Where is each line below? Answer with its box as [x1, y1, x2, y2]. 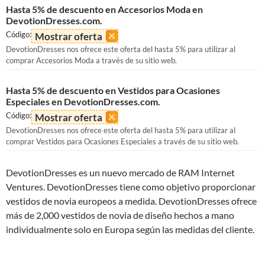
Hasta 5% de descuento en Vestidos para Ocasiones [6, 85, 220, 96]
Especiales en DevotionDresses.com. [6, 96, 160, 107]
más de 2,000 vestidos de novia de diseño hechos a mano [6, 209, 234, 221]
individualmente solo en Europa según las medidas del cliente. [6, 224, 254, 235]
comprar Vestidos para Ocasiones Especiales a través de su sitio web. [6, 137, 239, 146]
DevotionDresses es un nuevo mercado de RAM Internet [6, 167, 235, 178]
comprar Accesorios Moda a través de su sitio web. [6, 56, 177, 65]
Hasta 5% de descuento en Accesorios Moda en [6, 4, 203, 15]
